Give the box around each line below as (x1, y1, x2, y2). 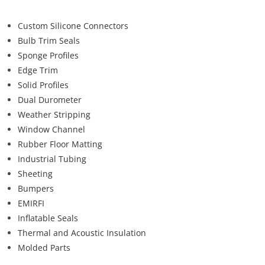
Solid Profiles (18, 79, 69, 91)
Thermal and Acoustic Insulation (18, 227, 146, 238)
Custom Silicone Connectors (18, 20, 128, 31)
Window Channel (18, 123, 85, 135)
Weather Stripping (18, 108, 91, 120)
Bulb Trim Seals (18, 34, 80, 46)
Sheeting (18, 167, 53, 179)
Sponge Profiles (18, 49, 79, 61)
